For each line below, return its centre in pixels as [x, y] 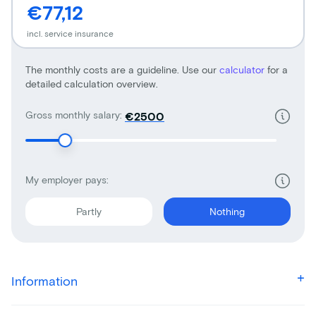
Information [44, 280]
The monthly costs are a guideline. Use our [122, 69]
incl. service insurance [70, 33]
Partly [89, 211]
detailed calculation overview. [92, 83]
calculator [243, 69]
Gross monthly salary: [74, 114]
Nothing [227, 211]
